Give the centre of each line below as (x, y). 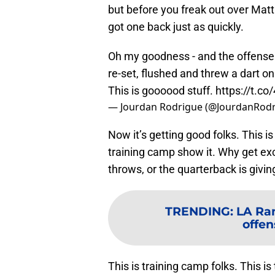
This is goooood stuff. (162, 91)
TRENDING (197, 211)
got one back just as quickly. (176, 27)
